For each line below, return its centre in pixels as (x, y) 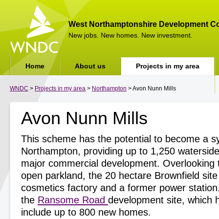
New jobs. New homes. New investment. (131, 35)
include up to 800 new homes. (86, 212)
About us (90, 66)
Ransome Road (73, 200)
